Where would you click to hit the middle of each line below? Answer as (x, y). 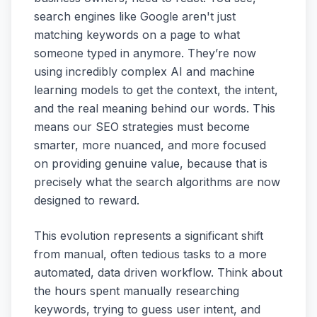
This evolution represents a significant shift (149, 236)
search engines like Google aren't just (135, 16)
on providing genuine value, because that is (151, 163)
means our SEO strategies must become (142, 127)
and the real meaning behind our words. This (155, 108)
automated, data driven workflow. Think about (158, 272)
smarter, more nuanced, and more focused (150, 145)
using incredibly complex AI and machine (144, 71)
